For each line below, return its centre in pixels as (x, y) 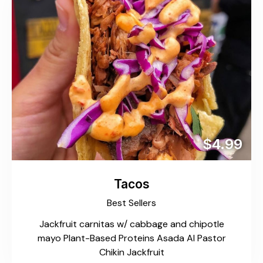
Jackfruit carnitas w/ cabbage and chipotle (131, 224)
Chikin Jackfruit (131, 252)
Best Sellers (131, 203)
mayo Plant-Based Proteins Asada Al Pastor (131, 238)
